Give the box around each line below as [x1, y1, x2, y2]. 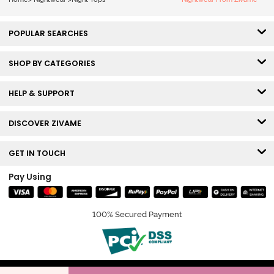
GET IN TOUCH [8, 148, 71, 159]
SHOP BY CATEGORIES [8, 58, 101, 69]
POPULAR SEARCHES [8, 28, 94, 39]
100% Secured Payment [92, 210, 182, 220]
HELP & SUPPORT [8, 88, 80, 99]
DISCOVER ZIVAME [8, 118, 87, 129]
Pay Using [8, 171, 51, 183]
